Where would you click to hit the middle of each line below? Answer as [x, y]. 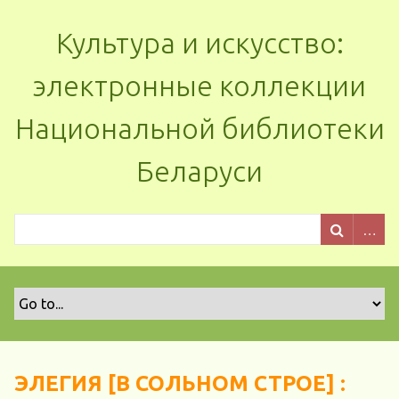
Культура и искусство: [199, 43]
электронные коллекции [199, 85]
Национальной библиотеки [199, 128]
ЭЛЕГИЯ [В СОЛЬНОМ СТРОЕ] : [180, 383]
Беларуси [199, 171]
